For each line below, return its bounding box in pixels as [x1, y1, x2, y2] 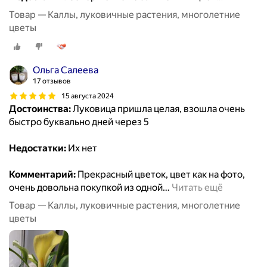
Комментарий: [9, 169, 76, 181]
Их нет [66, 142, 97, 154]
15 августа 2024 [61, 91, 114, 100]
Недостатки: [9, 142, 66, 154]
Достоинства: [9, 103, 71, 115]
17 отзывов [33, 77, 71, 86]
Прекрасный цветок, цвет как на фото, [76, 169, 245, 181]
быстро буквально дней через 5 [9, 116, 149, 128]
